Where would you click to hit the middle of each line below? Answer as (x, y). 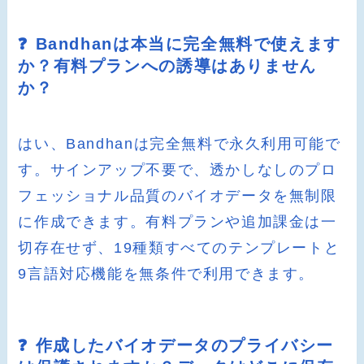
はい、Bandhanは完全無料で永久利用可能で (180, 144)
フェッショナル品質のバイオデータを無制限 (178, 196)
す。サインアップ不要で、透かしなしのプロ (178, 170)
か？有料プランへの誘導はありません (167, 65)
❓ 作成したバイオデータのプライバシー (176, 346)
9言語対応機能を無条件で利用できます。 (167, 274)
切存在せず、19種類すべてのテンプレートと (179, 248)
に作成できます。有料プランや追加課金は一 (178, 222)
